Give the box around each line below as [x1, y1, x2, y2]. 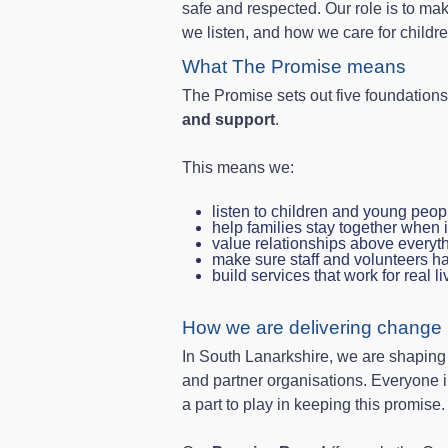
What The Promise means [182, 56, 406, 78]
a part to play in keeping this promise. [182, 396, 445, 414]
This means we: [182, 159, 294, 177]
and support [182, 111, 275, 129]
